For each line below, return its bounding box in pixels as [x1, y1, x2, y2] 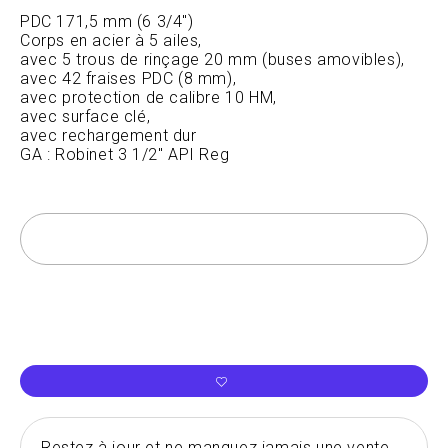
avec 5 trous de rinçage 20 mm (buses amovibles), [20, 49, 405, 69]
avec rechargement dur [20, 125, 197, 145]
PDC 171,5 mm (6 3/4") [20, 11, 194, 31]
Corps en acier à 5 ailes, [20, 30, 202, 50]
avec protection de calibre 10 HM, [20, 87, 277, 107]
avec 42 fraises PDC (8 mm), [20, 68, 237, 88]
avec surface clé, [20, 106, 151, 126]
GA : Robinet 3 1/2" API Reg [20, 144, 230, 164]
